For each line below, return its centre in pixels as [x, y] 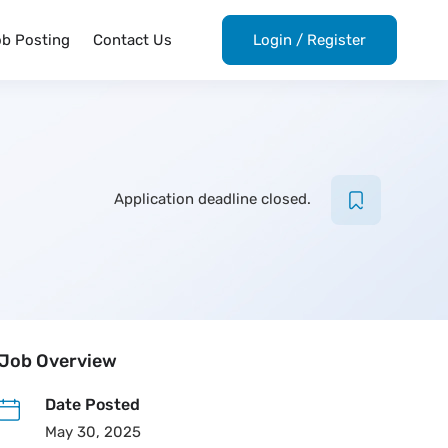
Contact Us [132, 40]
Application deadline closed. [212, 199]
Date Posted [92, 404]
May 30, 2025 [92, 432]
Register [336, 40]
